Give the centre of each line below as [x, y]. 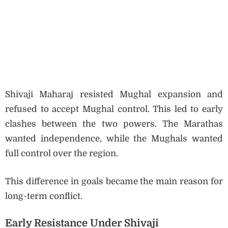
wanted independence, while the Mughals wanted [114, 139]
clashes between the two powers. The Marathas [114, 124]
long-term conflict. [44, 196]
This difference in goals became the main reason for [114, 181]
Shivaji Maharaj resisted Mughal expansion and [114, 95]
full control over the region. [62, 154]
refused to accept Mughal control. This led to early [114, 109]
